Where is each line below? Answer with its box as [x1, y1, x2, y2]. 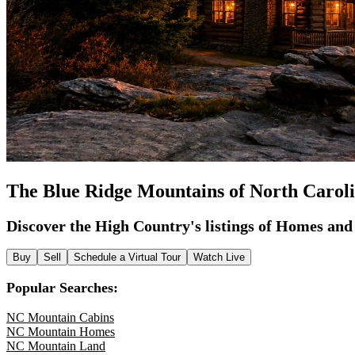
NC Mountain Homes [6, 325, 115, 338]
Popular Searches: [6, 280, 118, 296]
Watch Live [193, 251, 245, 263]
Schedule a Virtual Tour [74, 251, 181, 263]
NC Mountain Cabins [6, 311, 114, 324]
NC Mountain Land [6, 339, 105, 353]
